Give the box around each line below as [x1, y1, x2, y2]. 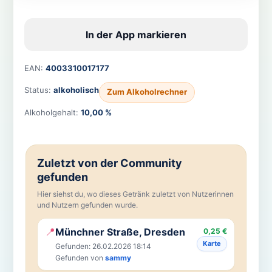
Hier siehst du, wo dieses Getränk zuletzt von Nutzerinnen [36, 189, 234, 199]
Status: [24, 85, 53, 95]
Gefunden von [55, 253, 105, 262]
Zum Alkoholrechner [106, 87, 187, 97]
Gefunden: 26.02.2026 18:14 [55, 241, 151, 251]
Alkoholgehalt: [24, 107, 81, 117]
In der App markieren [86, 28, 186, 41]
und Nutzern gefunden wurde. [36, 200, 138, 209]
